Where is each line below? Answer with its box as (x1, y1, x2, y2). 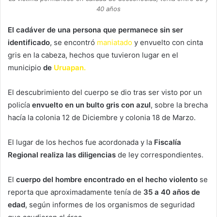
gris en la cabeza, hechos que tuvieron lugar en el (8, 50, 178, 60)
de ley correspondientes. (116, 150, 203, 159)
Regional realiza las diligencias (8, 150, 116, 159)
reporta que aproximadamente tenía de (8, 187, 141, 197)
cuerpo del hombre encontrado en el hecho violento (16, 174, 198, 184)
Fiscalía (152, 137, 181, 147)
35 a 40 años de (141, 187, 200, 197)
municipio (8, 62, 41, 72)
